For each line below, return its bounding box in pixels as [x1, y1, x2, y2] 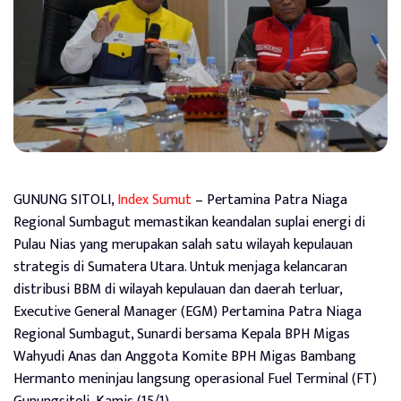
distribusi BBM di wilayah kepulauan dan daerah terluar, [13, 277, 342, 302]
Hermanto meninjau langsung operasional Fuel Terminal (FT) [13, 366, 377, 391]
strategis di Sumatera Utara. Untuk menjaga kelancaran [13, 254, 347, 279]
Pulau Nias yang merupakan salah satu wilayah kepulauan [13, 232, 353, 257]
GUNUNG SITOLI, [13, 187, 117, 212]
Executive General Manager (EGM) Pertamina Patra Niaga [13, 299, 362, 324]
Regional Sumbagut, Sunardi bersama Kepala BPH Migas [13, 321, 350, 346]
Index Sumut [117, 187, 192, 212]
